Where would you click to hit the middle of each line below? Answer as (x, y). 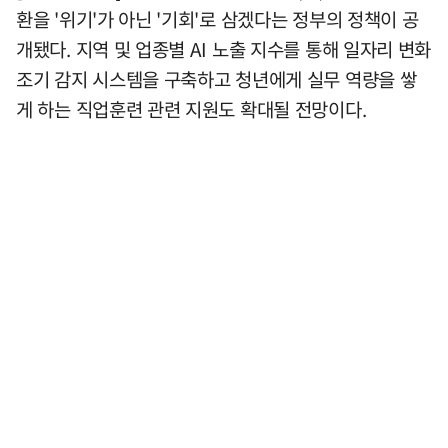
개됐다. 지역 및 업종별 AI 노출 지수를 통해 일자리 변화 (224, 49)
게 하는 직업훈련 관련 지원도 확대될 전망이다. (191, 109)
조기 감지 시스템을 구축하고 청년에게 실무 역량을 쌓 (216, 79)
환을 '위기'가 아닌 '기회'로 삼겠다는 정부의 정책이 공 (217, 19)
